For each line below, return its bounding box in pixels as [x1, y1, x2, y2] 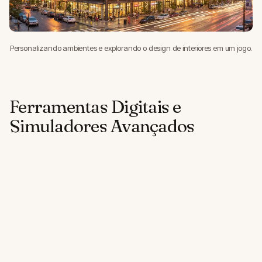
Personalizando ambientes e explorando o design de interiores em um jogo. [9, 43, 253, 53]
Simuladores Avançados [9, 115, 195, 137]
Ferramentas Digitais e [9, 96, 181, 118]
